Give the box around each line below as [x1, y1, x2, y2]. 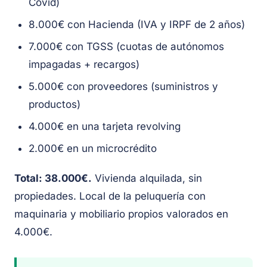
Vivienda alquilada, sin [92, 172, 202, 185]
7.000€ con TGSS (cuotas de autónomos [29, 41, 224, 53]
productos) [29, 98, 80, 111]
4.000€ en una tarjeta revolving [29, 120, 181, 133]
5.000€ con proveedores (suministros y [29, 80, 218, 93]
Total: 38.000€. [14, 172, 92, 185]
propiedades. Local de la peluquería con [14, 190, 206, 203]
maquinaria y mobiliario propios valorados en [14, 208, 228, 221]
